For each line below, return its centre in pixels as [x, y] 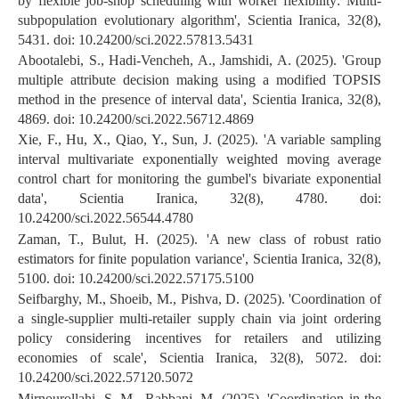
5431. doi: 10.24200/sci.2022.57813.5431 [136, 39]
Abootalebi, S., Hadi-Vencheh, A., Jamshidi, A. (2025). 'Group [199, 60]
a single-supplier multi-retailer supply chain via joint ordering [199, 319]
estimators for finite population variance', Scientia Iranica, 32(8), [199, 258]
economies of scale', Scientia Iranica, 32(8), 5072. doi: [199, 358]
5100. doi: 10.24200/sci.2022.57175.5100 [136, 278]
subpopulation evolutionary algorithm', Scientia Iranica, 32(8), [199, 20]
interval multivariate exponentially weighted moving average [199, 159]
